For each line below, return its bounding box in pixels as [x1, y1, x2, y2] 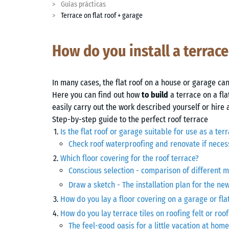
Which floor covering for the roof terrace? [60, 153, 199, 163]
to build [142, 90, 168, 100]
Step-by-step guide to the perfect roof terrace [52, 114, 208, 124]
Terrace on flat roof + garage [60, 11, 143, 20]
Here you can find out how [52, 90, 142, 100]
